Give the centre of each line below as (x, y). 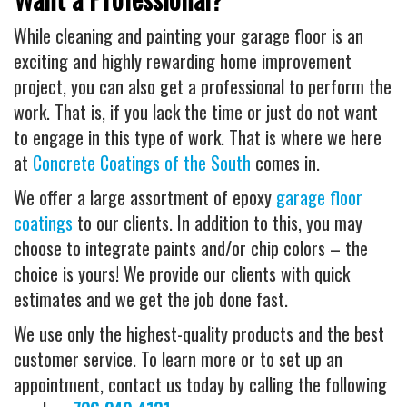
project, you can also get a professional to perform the (203, 86)
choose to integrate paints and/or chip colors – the (191, 248)
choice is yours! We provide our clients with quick (182, 273)
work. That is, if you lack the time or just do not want (196, 112)
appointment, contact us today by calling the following (200, 384)
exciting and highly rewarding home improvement (183, 61)
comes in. (285, 163)
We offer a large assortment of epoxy (145, 197)
